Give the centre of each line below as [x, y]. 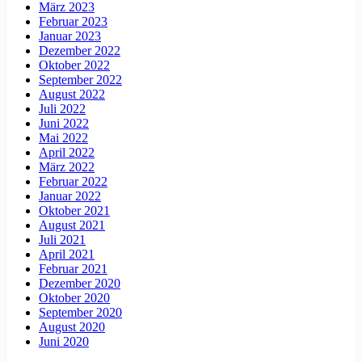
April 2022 [67, 153]
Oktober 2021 [74, 211]
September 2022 [80, 80]
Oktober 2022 [74, 65]
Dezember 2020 [80, 284]
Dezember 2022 [80, 51]
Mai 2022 [63, 138]
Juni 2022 [64, 124]
